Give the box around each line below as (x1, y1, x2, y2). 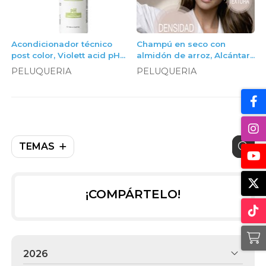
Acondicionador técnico (11, 39, 112, 49)
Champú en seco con (137, 39, 226, 49)
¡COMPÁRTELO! (85, 186, 180, 201)
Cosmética (137, 62, 182, 72)
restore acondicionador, (11, 62, 113, 72)
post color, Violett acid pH (11, 50, 120, 61)
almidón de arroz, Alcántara (137, 50, 255, 61)
